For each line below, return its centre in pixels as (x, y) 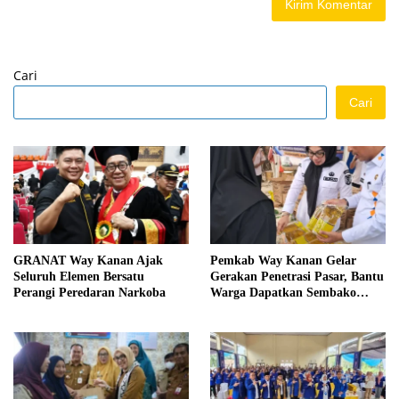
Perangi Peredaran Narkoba (90, 293)
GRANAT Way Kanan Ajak (88, 261)
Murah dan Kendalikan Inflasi (293, 309)
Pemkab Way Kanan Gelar (283, 261)
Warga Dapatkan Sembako (283, 293)
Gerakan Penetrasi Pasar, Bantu (297, 277)
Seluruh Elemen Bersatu (79, 277)
